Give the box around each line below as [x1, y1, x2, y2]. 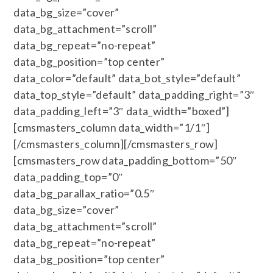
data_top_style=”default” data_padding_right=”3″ [13, 88, 255, 101]
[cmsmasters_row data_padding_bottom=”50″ [13, 154, 238, 167]
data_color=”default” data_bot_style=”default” [13, 71, 241, 85]
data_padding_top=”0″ [13, 170, 124, 183]
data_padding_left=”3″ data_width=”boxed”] [13, 104, 230, 118]
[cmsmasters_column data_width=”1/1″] [13, 121, 210, 134]
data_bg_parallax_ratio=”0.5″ [13, 186, 155, 200]
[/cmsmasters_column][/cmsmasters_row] [13, 137, 218, 151]
